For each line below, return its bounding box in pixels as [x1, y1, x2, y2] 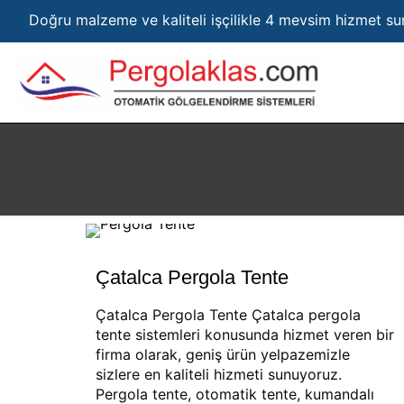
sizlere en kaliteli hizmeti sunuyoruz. [95, 365, 342, 383]
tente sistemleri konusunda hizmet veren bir [95, 326, 394, 344]
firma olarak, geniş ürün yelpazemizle [95, 345, 350, 363]
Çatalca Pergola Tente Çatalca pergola [95, 306, 361, 324]
